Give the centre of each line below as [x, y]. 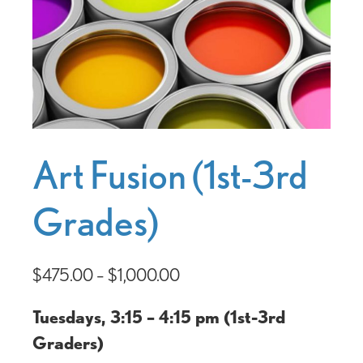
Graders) [68, 343]
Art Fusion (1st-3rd [170, 175]
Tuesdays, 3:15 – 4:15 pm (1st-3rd [159, 317]
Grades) [96, 222]
